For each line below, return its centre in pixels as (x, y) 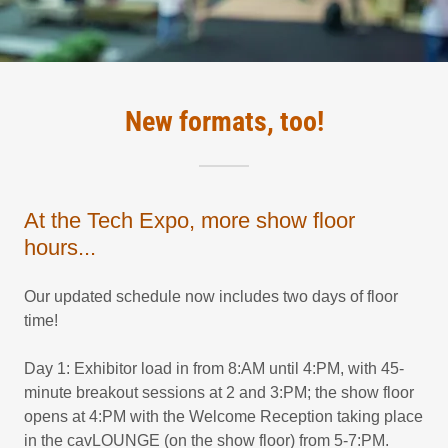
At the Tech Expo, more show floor (189, 221)
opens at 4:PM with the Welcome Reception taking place (223, 417)
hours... (60, 248)
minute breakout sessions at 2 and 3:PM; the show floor (219, 393)
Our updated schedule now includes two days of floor (211, 297)
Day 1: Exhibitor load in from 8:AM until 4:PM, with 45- (214, 369)
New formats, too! (224, 122)
